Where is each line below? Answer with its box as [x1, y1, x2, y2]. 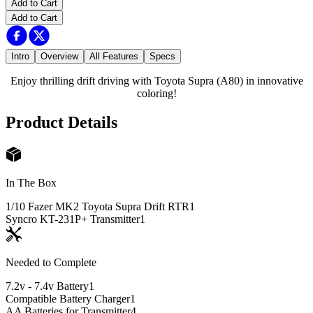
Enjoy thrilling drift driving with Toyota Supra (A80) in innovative [10, 74, 303, 87]
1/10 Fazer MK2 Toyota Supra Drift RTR [6, 201, 189, 213]
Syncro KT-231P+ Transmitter [6, 213, 140, 226]
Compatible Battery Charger [6, 293, 130, 305]
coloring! [136, 87, 177, 99]
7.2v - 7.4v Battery [6, 280, 89, 293]
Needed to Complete [6, 256, 96, 269]
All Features [89, 50, 138, 61]
